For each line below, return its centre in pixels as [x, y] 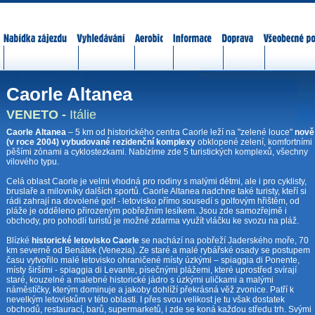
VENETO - [38, 114]
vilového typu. [33, 161]
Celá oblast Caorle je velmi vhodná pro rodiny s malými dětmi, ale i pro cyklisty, [156, 181]
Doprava [237, 30]
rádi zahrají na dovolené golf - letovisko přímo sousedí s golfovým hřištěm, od [153, 201]
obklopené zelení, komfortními [254, 142]
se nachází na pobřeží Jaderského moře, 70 [224, 240]
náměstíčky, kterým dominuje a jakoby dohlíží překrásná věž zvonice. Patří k [150, 289]
